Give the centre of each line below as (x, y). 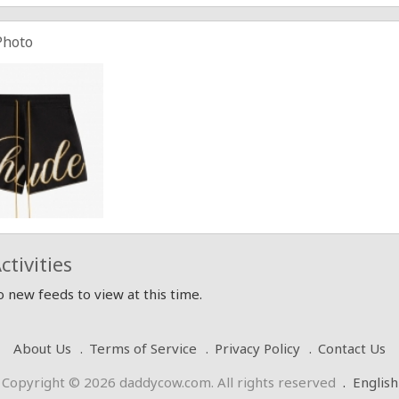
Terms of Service (143, 348)
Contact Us (352, 348)
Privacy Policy (257, 348)
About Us (42, 348)
